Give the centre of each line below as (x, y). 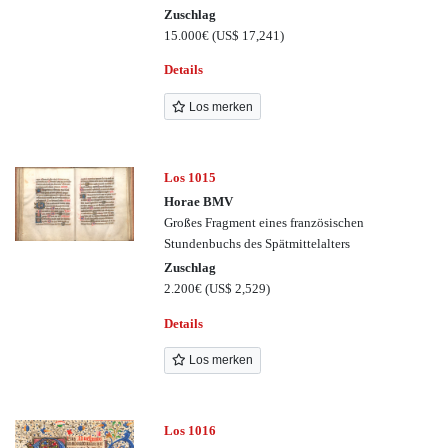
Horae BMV (199, 201)
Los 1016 (190, 431)
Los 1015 (190, 177)
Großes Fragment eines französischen (264, 222)
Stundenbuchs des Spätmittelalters (257, 243)
